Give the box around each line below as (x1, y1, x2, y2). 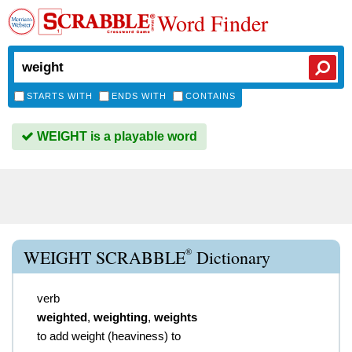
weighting (93, 310, 148, 324)
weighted (37, 310, 87, 324)
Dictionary (192, 246, 270, 269)
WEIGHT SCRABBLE (24, 246, 185, 269)
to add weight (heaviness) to (37, 329, 181, 343)
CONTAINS (185, 91, 236, 101)
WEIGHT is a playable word (34, 130, 197, 143)
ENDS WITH (112, 91, 167, 101)
